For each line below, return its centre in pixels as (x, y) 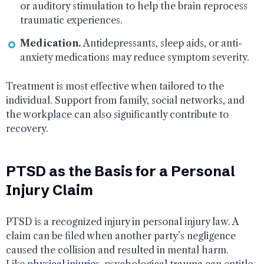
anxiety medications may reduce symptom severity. (135, 57)
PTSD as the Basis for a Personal (121, 171)
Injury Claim (49, 190)
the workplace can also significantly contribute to (117, 114)
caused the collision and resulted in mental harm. (117, 250)
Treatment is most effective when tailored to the (115, 86)
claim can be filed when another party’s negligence (121, 235)
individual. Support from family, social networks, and (125, 100)
